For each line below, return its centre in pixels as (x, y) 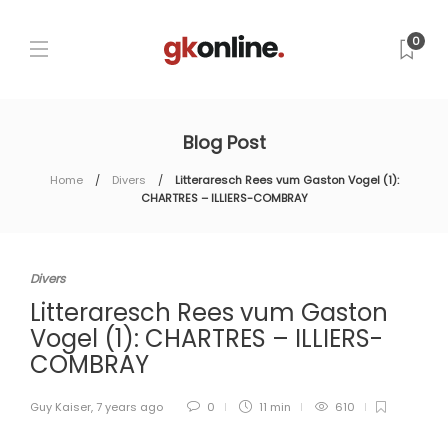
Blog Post (224, 142)
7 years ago (129, 407)
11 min (273, 407)
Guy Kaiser (60, 407)
